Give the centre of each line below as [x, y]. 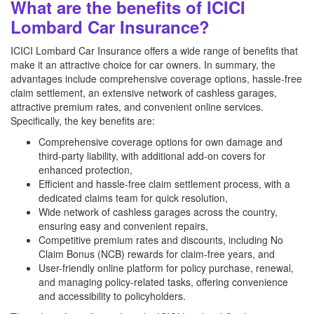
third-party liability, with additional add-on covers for [152, 156]
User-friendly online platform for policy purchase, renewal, [166, 268]
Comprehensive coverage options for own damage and [161, 142]
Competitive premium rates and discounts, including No [161, 240]
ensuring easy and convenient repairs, [123, 226]
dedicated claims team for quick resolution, [133, 198]
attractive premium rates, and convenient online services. [137, 107]
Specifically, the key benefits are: [83, 121]
